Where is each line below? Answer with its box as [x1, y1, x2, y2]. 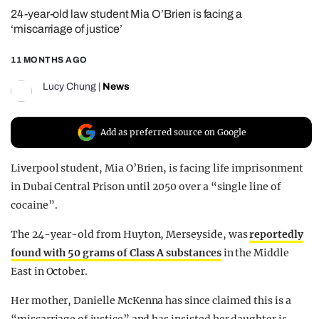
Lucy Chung [43, 81, 96, 93]
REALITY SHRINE [36, 9, 152, 23]
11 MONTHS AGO [11, 55, 88, 66]
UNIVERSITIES [36, 60, 133, 74]
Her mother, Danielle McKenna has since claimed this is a [11, 294, 291, 308]
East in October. [11, 265, 88, 278]
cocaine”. [11, 199, 58, 212]
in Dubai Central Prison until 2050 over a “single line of [11, 180, 281, 194]
